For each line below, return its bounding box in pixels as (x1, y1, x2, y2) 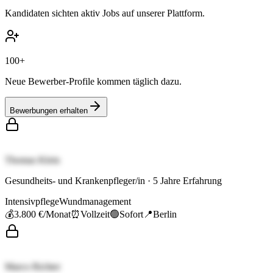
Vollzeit (80, 209, 110, 220)
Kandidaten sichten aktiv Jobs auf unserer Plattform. (5, 8, 205, 19)
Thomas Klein (5, 155, 60, 166)
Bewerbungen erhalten (10, 106, 88, 116)
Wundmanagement (59, 196, 131, 207)
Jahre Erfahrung (158, 175, 222, 186)
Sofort (119, 209, 143, 220)
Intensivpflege (5, 196, 59, 207)
